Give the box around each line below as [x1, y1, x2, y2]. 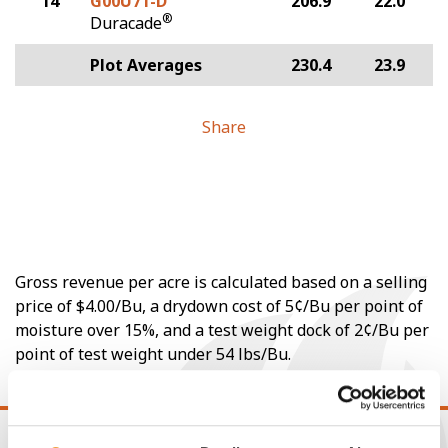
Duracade [90, 12, 162, 34]
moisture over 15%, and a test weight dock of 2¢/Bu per [15, 319, 429, 341]
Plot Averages [90, 54, 202, 76]
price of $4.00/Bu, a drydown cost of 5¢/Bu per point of [15, 295, 423, 317]
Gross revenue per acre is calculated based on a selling [15, 271, 427, 293]
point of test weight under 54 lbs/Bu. [15, 343, 291, 365]
